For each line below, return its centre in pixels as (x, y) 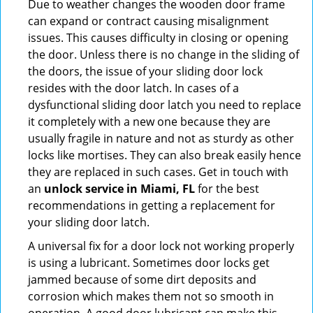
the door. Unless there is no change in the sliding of (163, 54)
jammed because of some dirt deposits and (142, 279)
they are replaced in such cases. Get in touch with (158, 172)
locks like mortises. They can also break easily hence (165, 155)
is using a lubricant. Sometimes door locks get (149, 263)
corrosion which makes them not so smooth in (151, 296)
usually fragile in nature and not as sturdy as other (161, 138)
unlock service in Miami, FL (119, 189)
